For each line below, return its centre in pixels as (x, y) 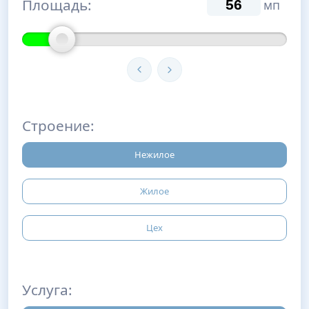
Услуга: (47, 290)
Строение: (58, 126)
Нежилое (154, 155)
